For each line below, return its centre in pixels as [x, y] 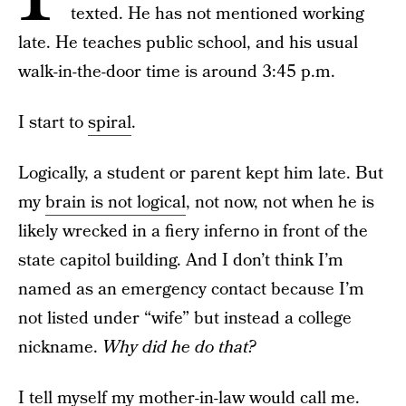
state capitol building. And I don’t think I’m [181, 261]
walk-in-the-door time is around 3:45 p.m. [177, 72]
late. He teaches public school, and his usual [188, 43]
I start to [53, 123]
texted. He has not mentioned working [217, 14]
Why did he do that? [179, 348]
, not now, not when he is [280, 203]
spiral [110, 123]
